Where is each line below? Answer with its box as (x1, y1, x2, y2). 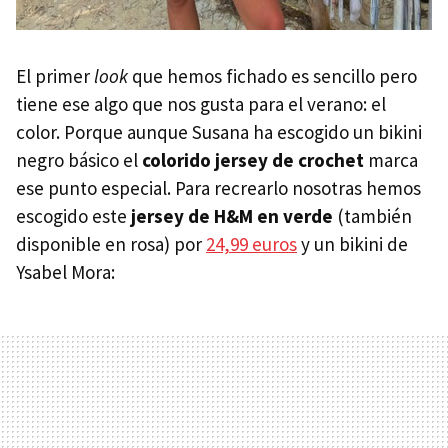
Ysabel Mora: (16, 259, 115, 284)
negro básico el (16, 147, 142, 172)
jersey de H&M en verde (131, 203, 333, 228)
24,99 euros (206, 231, 297, 256)
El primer (16, 63, 94, 88)
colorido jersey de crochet (142, 147, 364, 172)
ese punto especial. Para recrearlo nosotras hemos (16, 175, 421, 200)
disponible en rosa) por (16, 231, 206, 256)
